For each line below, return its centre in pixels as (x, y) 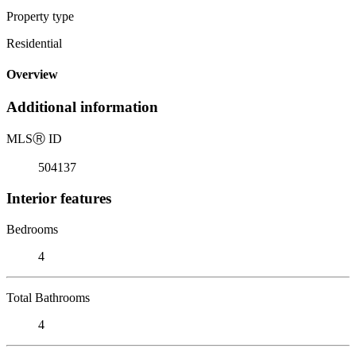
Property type (40, 16)
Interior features (59, 198)
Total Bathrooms (48, 297)
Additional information (82, 107)
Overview (32, 75)
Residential (34, 43)
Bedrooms (32, 229)
